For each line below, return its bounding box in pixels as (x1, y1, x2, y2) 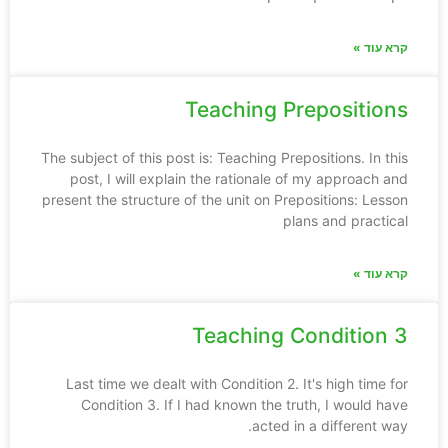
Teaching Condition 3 (192, 323, 408, 348)
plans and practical (283, 212, 408, 229)
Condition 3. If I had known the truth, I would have (81, 396, 408, 413)
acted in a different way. (252, 417, 408, 434)
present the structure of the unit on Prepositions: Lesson (42, 191, 408, 208)
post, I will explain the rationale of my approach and (70, 170, 408, 187)
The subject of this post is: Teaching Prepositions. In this (41, 149, 408, 166)
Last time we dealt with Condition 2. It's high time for (66, 375, 408, 392)
